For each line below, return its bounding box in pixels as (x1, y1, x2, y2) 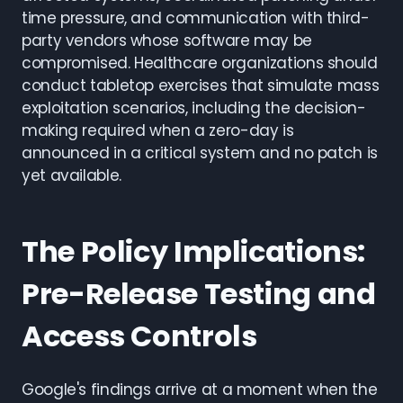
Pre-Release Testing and (22, 273, 376, 314)
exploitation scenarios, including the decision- (22, 97, 366, 119)
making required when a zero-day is (22, 120, 294, 141)
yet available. (22, 165, 121, 186)
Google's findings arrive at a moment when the (22, 379, 378, 400)
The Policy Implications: (22, 231, 366, 272)
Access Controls (22, 316, 257, 356)
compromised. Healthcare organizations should (22, 52, 378, 74)
